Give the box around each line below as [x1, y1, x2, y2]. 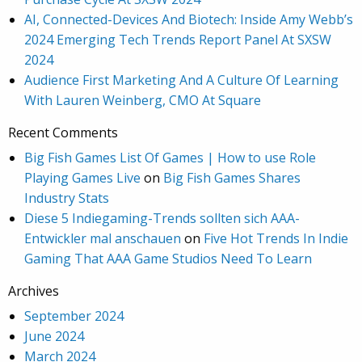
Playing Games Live [24, 169, 141, 187]
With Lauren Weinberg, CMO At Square [24, 91, 261, 110]
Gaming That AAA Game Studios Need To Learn [24, 250, 312, 268]
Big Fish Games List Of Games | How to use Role [24, 149, 316, 167]
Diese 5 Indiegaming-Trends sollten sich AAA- [24, 209, 300, 228]
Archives [8, 282, 59, 301]
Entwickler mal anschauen [24, 229, 181, 248]
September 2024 [24, 307, 124, 326]
